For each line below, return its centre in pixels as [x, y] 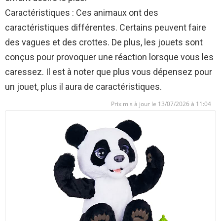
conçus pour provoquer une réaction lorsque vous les [109, 57]
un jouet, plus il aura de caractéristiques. [83, 87]
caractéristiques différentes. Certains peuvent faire [106, 28]
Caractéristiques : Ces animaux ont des [82, 13]
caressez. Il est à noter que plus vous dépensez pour [109, 72]
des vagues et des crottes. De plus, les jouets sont [104, 42]
